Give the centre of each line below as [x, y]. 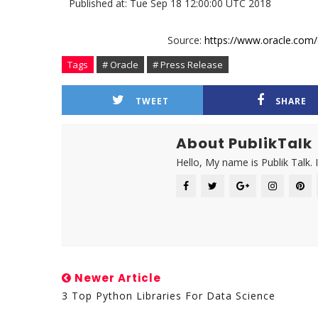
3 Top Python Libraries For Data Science [169, 296]
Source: [186, 40]
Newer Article [116, 278]
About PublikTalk [244, 144]
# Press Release [188, 65]
